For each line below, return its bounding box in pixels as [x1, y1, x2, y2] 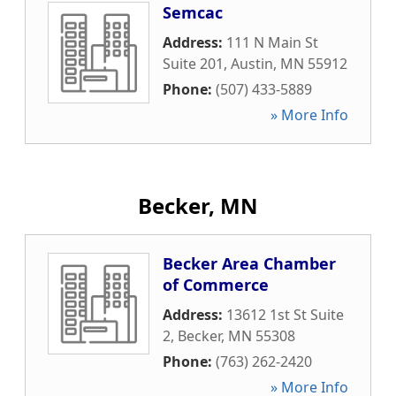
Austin [231, 54, 273, 73]
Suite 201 [163, 54, 224, 73]
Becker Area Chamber [163, 253, 336, 274]
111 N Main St [226, 33, 318, 52]
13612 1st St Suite [226, 305, 344, 324]
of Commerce [163, 274, 269, 295]
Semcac [163, 2, 223, 23]
